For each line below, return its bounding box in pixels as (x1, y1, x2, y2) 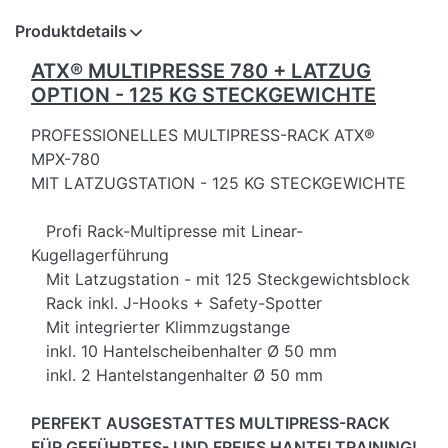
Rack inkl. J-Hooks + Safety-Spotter (31, 293, 322, 314)
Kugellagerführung (31, 245, 169, 266)
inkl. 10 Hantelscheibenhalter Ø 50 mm (31, 341, 337, 362)
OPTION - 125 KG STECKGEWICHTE (31, 83, 376, 108)
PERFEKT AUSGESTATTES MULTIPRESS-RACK (31, 413, 390, 434)
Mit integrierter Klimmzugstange (31, 317, 290, 338)
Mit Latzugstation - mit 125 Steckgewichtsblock (31, 269, 415, 290)
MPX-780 (31, 149, 100, 170)
